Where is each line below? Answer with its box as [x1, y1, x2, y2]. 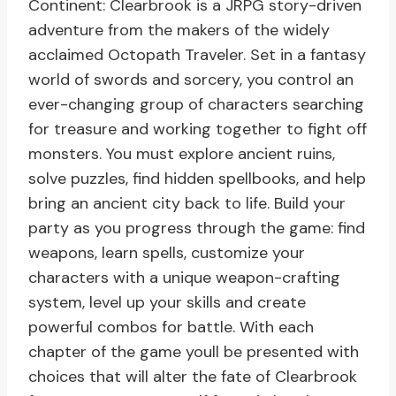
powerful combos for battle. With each [28, 316, 314, 339]
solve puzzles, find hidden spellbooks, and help [28, 168, 366, 190]
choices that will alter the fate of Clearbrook [28, 366, 357, 388]
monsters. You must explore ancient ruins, [28, 143, 335, 165]
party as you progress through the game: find [28, 217, 365, 240]
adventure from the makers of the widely [28, 19, 330, 42]
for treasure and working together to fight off [28, 118, 367, 141]
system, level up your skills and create [28, 292, 306, 314]
